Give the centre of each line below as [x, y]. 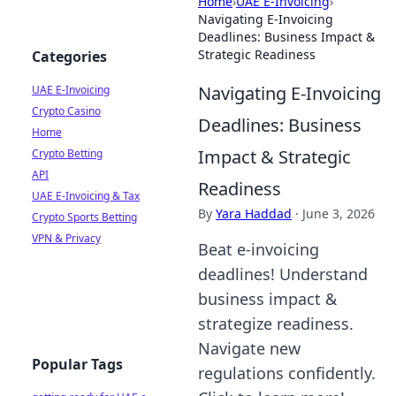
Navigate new [249, 348]
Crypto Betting [67, 153]
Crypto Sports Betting [84, 217]
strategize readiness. [276, 324]
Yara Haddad [254, 213]
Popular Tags [77, 364]
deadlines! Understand [283, 274]
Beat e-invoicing [259, 249]
